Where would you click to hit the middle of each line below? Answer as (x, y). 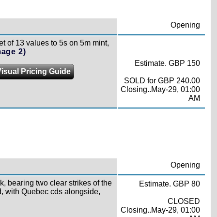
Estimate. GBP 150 (167, 63)
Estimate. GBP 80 (169, 184)
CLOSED (184, 201)
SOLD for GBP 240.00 (162, 80)
